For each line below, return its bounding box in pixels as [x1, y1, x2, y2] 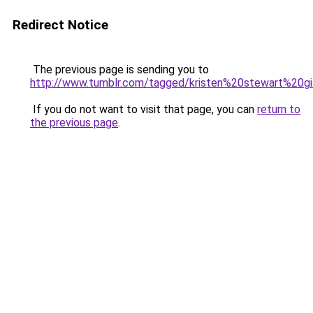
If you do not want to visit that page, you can [30, 103, 257, 116]
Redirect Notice [13, 17, 108, 33]
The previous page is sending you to [30, 63, 209, 76]
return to [257, 103, 300, 116]
